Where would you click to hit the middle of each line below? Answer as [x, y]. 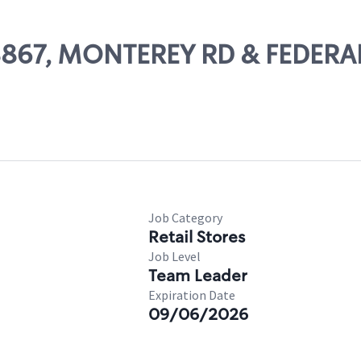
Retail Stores [197, 237]
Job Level [174, 256]
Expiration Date [192, 295]
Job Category [185, 218]
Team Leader [198, 276]
